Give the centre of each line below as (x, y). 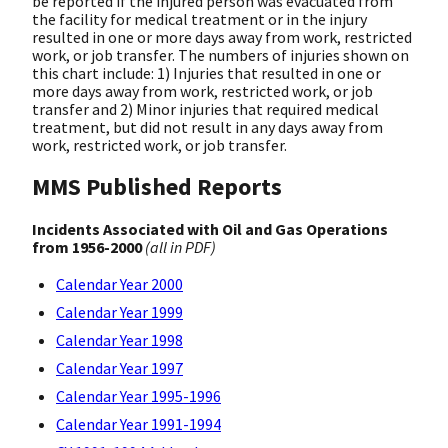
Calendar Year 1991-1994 (138, 424)
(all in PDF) (180, 247)
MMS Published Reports (157, 187)
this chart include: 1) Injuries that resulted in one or (206, 72)
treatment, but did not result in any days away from (207, 126)
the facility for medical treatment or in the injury (199, 18)
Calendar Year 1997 (119, 368)
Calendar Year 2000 (119, 284)
